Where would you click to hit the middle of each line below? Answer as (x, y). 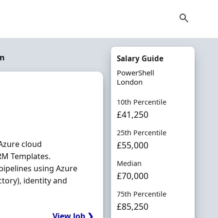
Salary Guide (140, 58)
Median (129, 163)
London (129, 82)
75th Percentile (141, 194)
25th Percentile (141, 133)
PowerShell (135, 73)
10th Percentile (141, 102)
